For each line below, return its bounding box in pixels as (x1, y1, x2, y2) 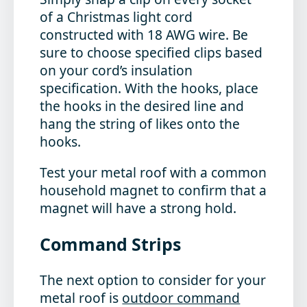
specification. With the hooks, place (40, 78, 259, 97)
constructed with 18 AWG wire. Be (40, 25, 249, 44)
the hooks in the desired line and (40, 96, 245, 115)
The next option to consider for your (40, 270, 267, 289)
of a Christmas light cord (40, 7, 193, 26)
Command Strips (40, 232, 182, 256)
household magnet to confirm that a (40, 180, 267, 199)
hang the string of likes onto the (40, 114, 241, 133)
